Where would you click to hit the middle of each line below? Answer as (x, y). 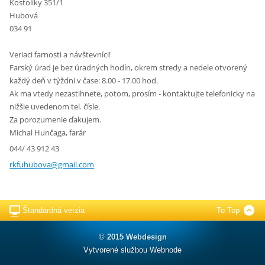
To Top (228, 211)
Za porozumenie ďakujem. (56, 120)
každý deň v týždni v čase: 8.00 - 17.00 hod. (84, 81)
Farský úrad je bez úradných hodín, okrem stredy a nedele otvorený (129, 68)
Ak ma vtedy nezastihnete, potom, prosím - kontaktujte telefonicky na (132, 94)
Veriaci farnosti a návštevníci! (60, 55)
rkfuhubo (26, 164)
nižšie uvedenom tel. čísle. (55, 107)
